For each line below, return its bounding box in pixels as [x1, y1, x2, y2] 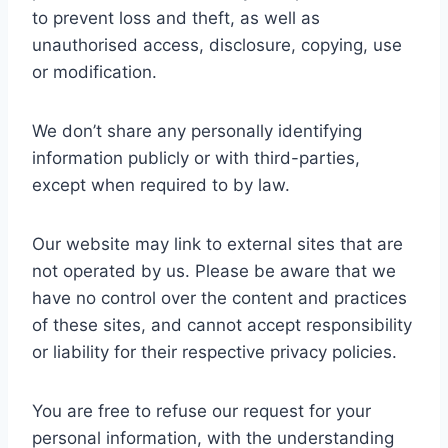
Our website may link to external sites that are [32, 234, 403, 254]
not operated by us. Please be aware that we [32, 261, 396, 281]
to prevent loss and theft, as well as [32, 8, 320, 28]
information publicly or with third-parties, [32, 148, 360, 168]
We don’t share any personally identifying [32, 121, 362, 141]
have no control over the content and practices [32, 288, 407, 308]
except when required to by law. [32, 175, 290, 195]
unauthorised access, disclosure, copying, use [32, 35, 402, 55]
